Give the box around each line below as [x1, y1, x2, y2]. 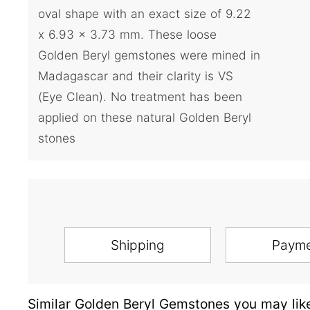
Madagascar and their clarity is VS [38, 69, 233, 84]
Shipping [110, 237, 165, 254]
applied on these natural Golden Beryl [38, 110, 251, 125]
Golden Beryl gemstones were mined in [38, 48, 260, 63]
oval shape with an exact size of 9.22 [38, 6, 251, 21]
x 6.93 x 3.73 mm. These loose [38, 27, 217, 42]
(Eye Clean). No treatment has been [38, 89, 242, 104]
